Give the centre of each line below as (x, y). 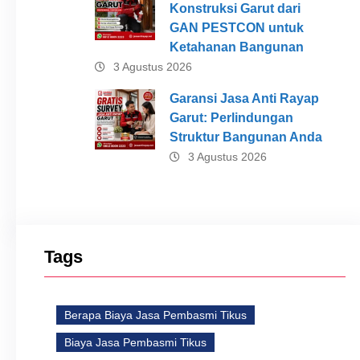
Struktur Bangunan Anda (245, 137)
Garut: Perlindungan (231, 117)
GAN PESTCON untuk (236, 27)
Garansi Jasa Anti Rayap (244, 98)
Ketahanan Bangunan (236, 47)
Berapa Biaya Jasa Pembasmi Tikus (155, 315)
